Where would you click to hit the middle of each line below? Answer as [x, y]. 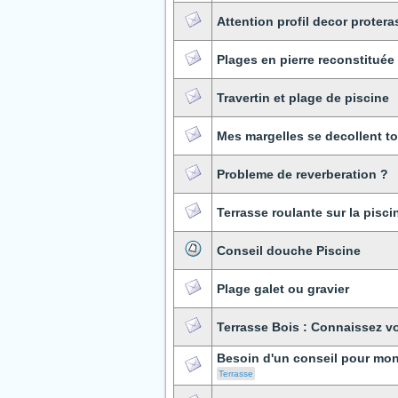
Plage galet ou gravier [283, 289]
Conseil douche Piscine [289, 251]
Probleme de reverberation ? [302, 174]
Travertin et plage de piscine [303, 98]
